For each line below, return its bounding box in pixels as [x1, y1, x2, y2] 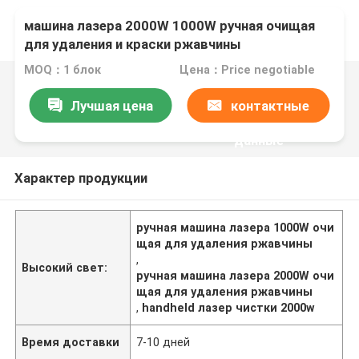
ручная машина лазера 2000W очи [136, 268, 335, 282]
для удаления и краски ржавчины [24, 36, 242, 53]
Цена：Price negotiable [179, 63, 315, 77]
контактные [230, 97, 309, 114]
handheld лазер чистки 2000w [142, 301, 316, 314]
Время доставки [22, 335, 120, 349]
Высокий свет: [22, 260, 108, 274]
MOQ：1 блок [24, 63, 102, 77]
